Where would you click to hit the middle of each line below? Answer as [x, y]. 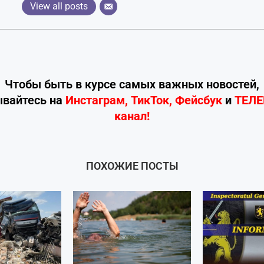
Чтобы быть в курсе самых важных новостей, [132, 84]
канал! [132, 116]
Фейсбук [198, 100]
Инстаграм [95, 100]
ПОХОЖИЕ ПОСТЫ [132, 166]
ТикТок [150, 100]
